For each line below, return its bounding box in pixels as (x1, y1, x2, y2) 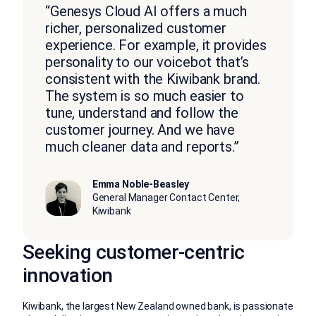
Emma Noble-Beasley (92, 178, 190, 190)
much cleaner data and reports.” (45, 138, 239, 156)
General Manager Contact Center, (92, 192, 241, 204)
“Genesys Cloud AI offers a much (45, 3, 247, 20)
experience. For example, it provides (45, 37, 267, 54)
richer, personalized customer (45, 20, 226, 37)
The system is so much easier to (45, 87, 244, 105)
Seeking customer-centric (23, 241, 245, 265)
